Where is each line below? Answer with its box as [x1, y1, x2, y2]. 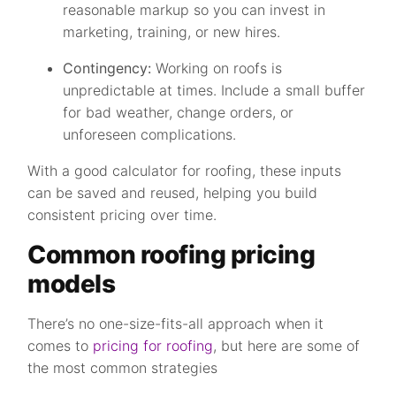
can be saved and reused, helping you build [27, 184, 318, 202]
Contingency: [63, 59, 152, 77]
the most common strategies [27, 359, 218, 377]
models [27, 269, 116, 299]
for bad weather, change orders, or [63, 103, 294, 121]
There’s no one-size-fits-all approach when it [27, 315, 324, 332]
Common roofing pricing [27, 240, 316, 270]
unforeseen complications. [63, 126, 237, 143]
